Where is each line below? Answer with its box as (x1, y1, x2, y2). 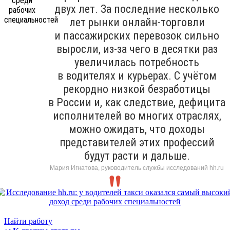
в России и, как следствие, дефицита (48, 95, 225, 109)
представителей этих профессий (59, 136, 215, 149)
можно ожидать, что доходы (69, 122, 205, 136)
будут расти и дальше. (84, 149, 190, 162)
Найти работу (4, 216, 52, 225)
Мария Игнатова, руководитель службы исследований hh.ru (50, 164, 224, 171)
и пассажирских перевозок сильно (54, 29, 219, 42)
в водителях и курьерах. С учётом (57, 69, 217, 82)
